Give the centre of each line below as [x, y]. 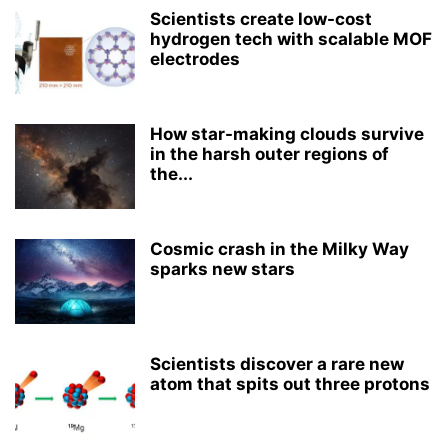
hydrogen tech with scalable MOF [291, 39]
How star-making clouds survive [287, 134]
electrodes [195, 59]
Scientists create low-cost [261, 19]
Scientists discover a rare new [277, 364]
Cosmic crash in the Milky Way [279, 249]
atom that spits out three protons [290, 384]
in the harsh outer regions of [269, 154]
